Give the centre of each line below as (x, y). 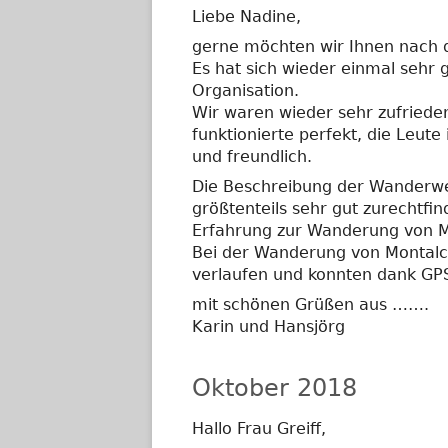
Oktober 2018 (274, 388)
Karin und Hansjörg (278, 326)
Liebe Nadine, (246, 16)
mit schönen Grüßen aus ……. (310, 304)
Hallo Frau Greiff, (259, 428)
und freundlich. (252, 156)
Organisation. (245, 90)
